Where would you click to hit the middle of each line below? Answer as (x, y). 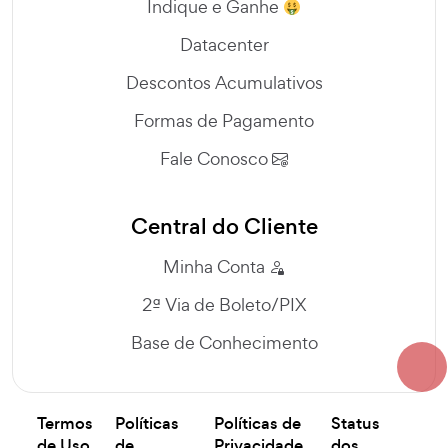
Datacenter (224, 45)
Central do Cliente (224, 227)
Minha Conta (216, 267)
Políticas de (258, 424)
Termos (65, 424)
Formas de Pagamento (224, 121)
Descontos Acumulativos (224, 83)
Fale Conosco (216, 159)
